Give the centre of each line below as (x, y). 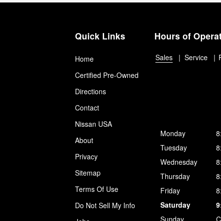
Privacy (86, 156)
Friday (170, 190)
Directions (91, 91)
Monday (173, 133)
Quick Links (100, 36)
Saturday (175, 204)
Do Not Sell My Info (105, 205)
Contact (87, 107)
